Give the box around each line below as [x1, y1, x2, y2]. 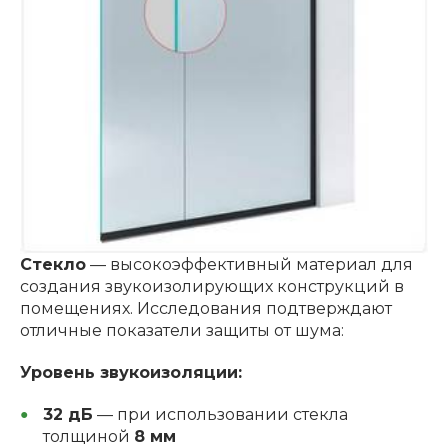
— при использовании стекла [92, 404, 348, 424]
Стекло [20, 254, 86, 274]
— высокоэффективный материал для [86, 254, 413, 274]
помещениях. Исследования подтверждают [20, 298, 392, 318]
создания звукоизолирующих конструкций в [20, 276, 404, 296]
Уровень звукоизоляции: [20, 362, 242, 382]
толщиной [42, 426, 134, 446]
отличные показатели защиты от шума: [20, 320, 344, 340]
